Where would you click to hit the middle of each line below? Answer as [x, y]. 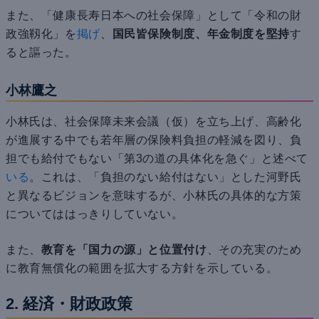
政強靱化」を [41, 34]
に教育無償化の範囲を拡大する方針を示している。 [142, 268]
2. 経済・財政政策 [69, 304]
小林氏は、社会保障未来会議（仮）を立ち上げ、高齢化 [154, 122]
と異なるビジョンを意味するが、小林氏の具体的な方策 [154, 196]
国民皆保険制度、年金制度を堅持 [201, 34]
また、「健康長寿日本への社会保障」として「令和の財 [154, 16]
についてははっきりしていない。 [95, 214]
